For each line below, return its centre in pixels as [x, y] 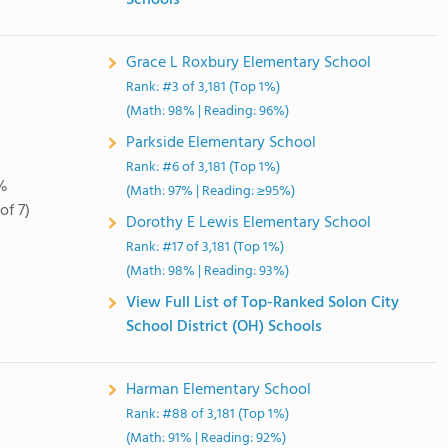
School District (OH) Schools [224, 327]
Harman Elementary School [219, 390]
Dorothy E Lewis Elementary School [249, 223]
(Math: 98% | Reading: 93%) [208, 271]
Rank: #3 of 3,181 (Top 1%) [203, 87]
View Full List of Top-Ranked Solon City [263, 303]
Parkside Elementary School [221, 143]
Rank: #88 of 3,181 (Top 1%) [208, 414]
